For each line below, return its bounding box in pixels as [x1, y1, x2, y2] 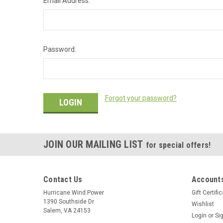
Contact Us [43, 174, 83, 184]
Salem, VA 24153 [43, 207, 91, 214]
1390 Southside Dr [43, 198, 94, 205]
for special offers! [145, 140, 211, 150]
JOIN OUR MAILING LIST [43, 138, 146, 150]
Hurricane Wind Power [43, 189, 104, 196]
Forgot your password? [105, 94, 177, 102]
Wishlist [191, 200, 214, 208]
